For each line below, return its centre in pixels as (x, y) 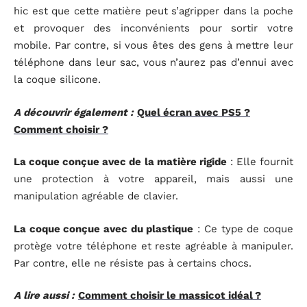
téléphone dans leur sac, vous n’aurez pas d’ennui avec (153, 63)
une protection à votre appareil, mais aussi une (153, 179)
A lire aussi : (44, 296)
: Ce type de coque (243, 229)
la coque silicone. (57, 80)
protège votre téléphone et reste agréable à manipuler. (153, 246)
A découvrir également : (74, 112)
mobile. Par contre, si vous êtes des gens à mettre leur (153, 46)
